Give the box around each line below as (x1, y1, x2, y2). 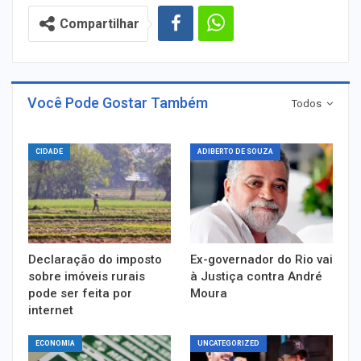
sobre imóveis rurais (28, 268, 145, 284)
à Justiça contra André (190, 268, 322, 284)
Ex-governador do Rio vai (190, 251, 333, 267)
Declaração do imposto (28, 251, 162, 267)
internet (28, 302, 73, 317)
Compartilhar (60, 16, 139, 31)
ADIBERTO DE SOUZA (197, 147, 273, 156)
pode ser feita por (28, 285, 132, 301)
